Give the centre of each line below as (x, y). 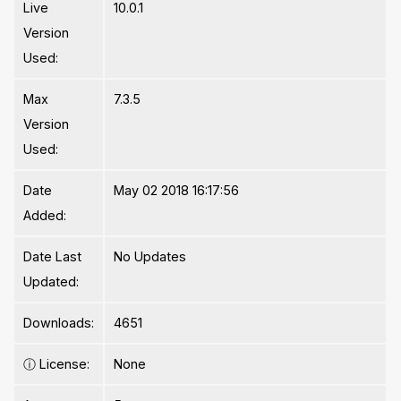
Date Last (53, 257)
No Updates (150, 257)
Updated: (51, 282)
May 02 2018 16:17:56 (177, 191)
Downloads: (59, 323)
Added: (45, 216)
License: (63, 364)
